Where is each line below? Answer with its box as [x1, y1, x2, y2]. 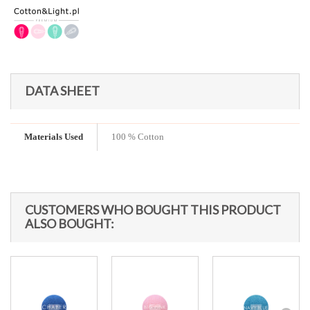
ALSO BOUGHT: [25, 216, 114, 231]
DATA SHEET [25, 83, 100, 98]
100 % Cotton [111, 131, 164, 142]
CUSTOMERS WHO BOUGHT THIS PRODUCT [25, 202, 281, 217]
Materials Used [24, 131, 83, 142]
